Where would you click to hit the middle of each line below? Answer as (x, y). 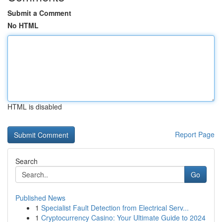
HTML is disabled (35, 107)
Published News (40, 198)
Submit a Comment (39, 13)
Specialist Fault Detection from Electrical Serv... (115, 208)
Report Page (195, 134)
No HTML (23, 25)
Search (27, 161)
